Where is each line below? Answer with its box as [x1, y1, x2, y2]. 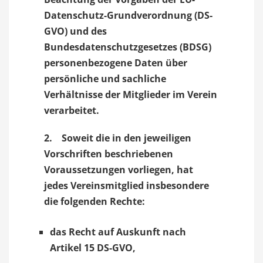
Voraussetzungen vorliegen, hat [44, 163, 193, 176]
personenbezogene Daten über [44, 56, 187, 69]
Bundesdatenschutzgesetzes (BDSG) [44, 41, 211, 53]
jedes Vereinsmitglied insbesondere [44, 179, 209, 192]
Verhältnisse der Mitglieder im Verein [44, 88, 217, 101]
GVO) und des [44, 25, 107, 38]
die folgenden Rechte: [44, 195, 145, 208]
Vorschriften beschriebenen [44, 147, 173, 160]
